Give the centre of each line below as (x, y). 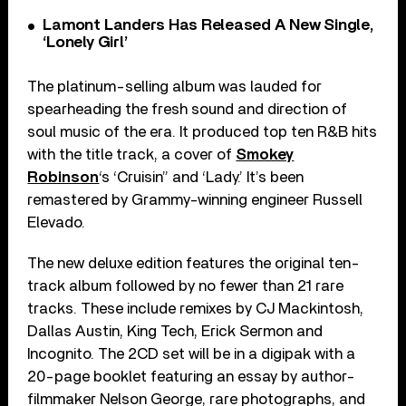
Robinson (63, 178)
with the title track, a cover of (132, 155)
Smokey (265, 155)
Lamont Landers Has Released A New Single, (208, 26)
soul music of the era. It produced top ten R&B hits (203, 132)
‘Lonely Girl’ (85, 43)
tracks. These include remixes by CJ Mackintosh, (196, 309)
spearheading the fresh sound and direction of (188, 110)
